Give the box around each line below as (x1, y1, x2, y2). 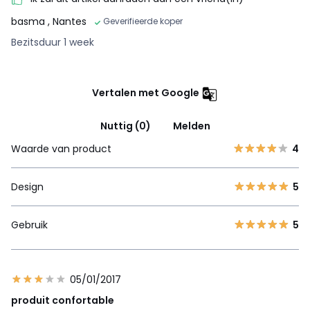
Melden (172, 118, 210, 133)
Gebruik (11, 217, 48, 232)
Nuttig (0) (100, 118, 151, 133)
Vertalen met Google (92, 86, 199, 100)
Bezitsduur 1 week (11, 35, 94, 49)
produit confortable (11, 293, 114, 307)
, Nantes (48, 14, 86, 28)
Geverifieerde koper (103, 15, 183, 27)
